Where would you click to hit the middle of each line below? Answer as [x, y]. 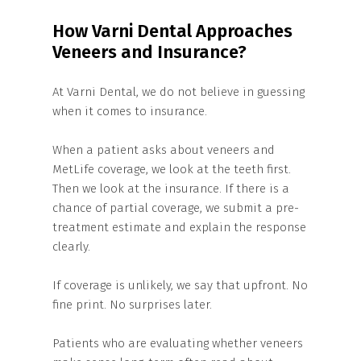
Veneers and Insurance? [149, 52]
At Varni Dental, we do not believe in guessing [178, 92]
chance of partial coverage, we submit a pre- [176, 208]
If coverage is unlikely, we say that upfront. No [180, 285]
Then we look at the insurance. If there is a [171, 189]
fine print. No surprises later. [132, 305]
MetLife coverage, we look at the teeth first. [172, 169]
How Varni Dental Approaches [172, 31]
